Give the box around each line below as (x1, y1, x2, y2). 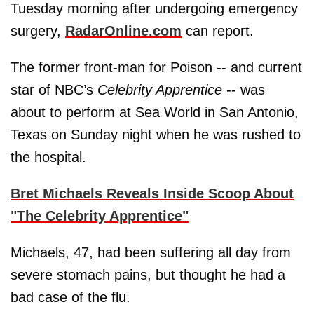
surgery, (11, 23, 65, 39)
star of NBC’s (11, 82, 97, 97)
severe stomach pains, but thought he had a (11, 267, 285, 282)
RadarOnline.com (65, 23, 182, 39)
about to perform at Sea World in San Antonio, (11, 104, 299, 120)
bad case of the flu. (11, 289, 130, 305)
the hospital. (11, 149, 86, 165)
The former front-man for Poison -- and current (11, 60, 302, 75)
